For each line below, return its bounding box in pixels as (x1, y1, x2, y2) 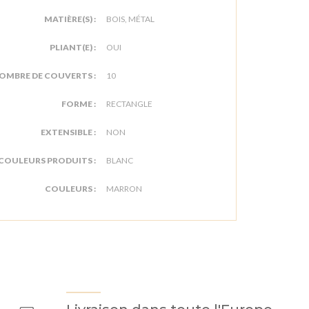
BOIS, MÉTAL (106, 14, 154, 24)
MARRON (106, 183, 142, 194)
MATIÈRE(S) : (44, 14, 96, 24)
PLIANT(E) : (50, 42, 96, 52)
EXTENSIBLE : (41, 127, 96, 137)
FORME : (61, 99, 96, 109)
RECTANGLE (106, 99, 152, 109)
